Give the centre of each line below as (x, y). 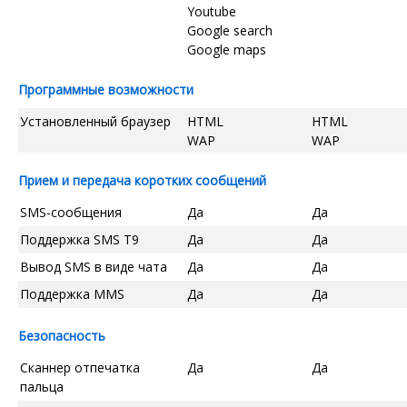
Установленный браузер (95, 121)
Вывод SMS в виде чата (94, 266)
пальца (42, 386)
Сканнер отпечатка (80, 367)
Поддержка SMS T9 (79, 239)
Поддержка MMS (72, 293)
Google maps (227, 49)
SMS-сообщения (71, 212)
